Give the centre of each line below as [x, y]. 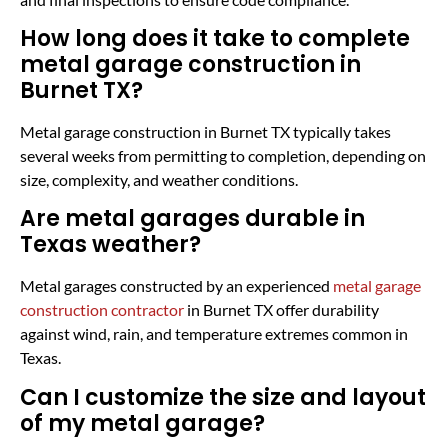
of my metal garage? [142, 423]
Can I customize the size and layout [223, 397]
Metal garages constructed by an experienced [176, 286]
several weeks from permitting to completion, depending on [223, 155]
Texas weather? [110, 245]
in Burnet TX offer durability [281, 310]
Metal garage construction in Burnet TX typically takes [205, 131]
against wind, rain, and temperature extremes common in [214, 334]
